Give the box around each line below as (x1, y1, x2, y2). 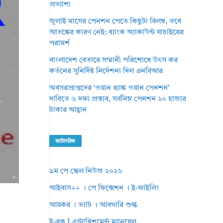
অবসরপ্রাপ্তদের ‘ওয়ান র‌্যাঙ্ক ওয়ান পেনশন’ (49, 85, 170, 92)
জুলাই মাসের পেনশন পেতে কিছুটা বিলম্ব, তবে (49, 18, 182, 25)
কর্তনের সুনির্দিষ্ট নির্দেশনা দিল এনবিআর (49, 68, 163, 75)
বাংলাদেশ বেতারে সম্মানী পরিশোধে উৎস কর (49, 57, 178, 64)
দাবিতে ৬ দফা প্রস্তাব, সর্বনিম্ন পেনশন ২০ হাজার (49, 96, 187, 103)
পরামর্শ (49, 40, 70, 47)
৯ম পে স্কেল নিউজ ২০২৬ (49, 168, 123, 175)
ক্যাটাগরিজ (55, 139, 76, 144)
